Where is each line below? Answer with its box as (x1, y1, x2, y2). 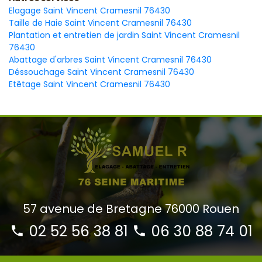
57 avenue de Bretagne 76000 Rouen (23, 201, 239, 218)
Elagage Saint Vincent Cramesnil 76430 (9, 5, 170, 17)
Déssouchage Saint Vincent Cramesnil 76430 (9, 66, 194, 78)
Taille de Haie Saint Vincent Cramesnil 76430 (9, 17, 192, 29)
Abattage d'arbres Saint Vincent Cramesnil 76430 (9, 54, 212, 66)
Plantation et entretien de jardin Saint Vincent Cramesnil (9, 29, 240, 42)
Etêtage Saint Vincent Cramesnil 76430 (9, 78, 170, 91)
